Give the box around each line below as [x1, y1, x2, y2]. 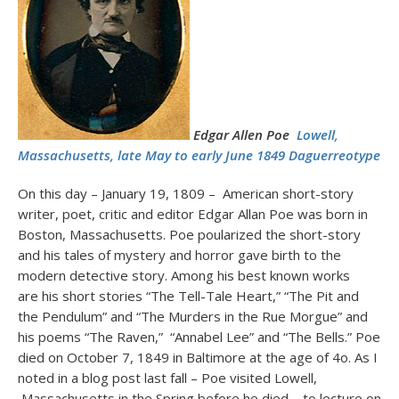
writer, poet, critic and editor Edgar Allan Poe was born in [18, 205, 368, 223]
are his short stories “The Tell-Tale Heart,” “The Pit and [18, 287, 359, 305]
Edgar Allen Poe [193, 126, 297, 143]
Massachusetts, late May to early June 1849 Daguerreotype [18, 146, 380, 164]
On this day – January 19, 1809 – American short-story [18, 184, 354, 202]
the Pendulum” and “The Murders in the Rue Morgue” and [18, 307, 368, 325]
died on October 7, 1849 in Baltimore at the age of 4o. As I [18, 348, 378, 366]
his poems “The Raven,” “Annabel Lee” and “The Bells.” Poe [18, 328, 380, 346]
